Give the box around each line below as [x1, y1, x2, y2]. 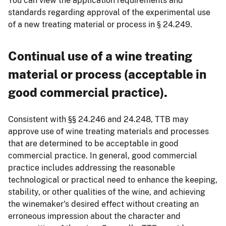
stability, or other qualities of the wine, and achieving [8, 187, 205, 197]
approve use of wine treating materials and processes [8, 126, 209, 136]
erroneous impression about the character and [8, 211, 181, 221]
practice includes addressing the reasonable [8, 162, 175, 173]
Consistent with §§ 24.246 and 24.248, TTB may [8, 114, 189, 124]
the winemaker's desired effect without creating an [8, 199, 199, 209]
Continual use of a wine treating [8, 48, 192, 63]
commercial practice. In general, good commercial [8, 150, 197, 160]
